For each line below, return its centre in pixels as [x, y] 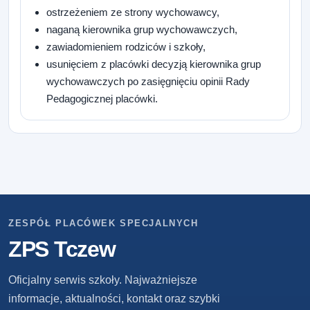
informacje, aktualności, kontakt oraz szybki [114, 299]
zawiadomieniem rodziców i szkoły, [126, 47]
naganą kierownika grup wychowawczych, [142, 30]
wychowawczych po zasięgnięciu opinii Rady [148, 82]
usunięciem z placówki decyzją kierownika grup [154, 64]
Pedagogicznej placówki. [102, 99]
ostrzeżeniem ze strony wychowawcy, [133, 12]
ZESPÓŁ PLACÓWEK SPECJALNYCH [103, 224]
